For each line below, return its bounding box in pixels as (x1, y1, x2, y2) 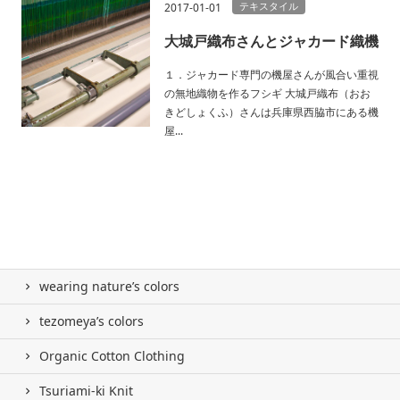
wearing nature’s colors (39, 277, 179, 295)
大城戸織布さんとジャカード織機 (164, 30, 379, 51)
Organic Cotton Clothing (39, 346, 185, 364)
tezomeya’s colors (39, 312, 144, 329)
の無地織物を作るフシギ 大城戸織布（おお (164, 85, 371, 101)
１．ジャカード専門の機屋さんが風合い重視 (164, 66, 379, 82)
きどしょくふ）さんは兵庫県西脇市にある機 (164, 104, 379, 120)
